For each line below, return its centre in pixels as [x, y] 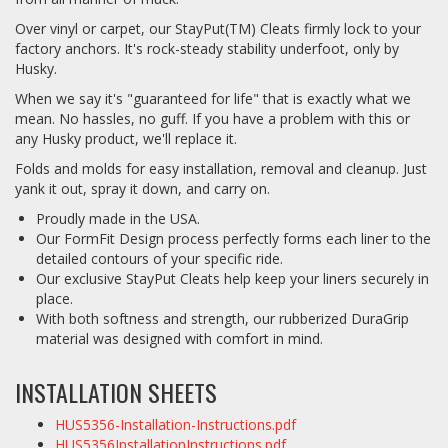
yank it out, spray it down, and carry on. [142, 189]
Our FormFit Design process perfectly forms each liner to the [233, 239]
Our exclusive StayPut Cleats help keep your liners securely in [232, 279]
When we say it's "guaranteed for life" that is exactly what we [213, 99]
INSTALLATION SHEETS [116, 392]
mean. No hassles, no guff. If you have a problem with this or [212, 119]
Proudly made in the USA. [118, 219]
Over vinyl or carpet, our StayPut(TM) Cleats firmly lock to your [218, 29]
